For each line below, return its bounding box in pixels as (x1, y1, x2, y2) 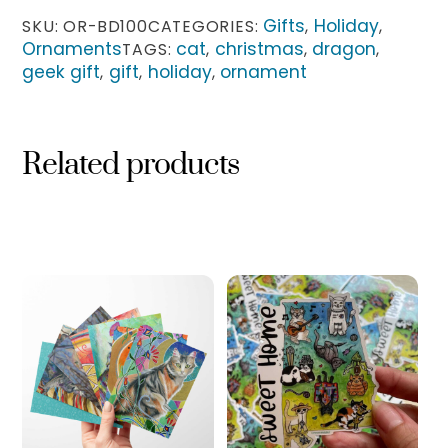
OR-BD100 (63, 14, 148, 38)
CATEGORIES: (147, 14, 264, 38)
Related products (22, 146, 239, 185)
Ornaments (22, 36, 123, 61)
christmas (214, 36, 304, 61)
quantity (92, 5, 167, 30)
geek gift (22, 59, 101, 84)
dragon (312, 36, 377, 61)
